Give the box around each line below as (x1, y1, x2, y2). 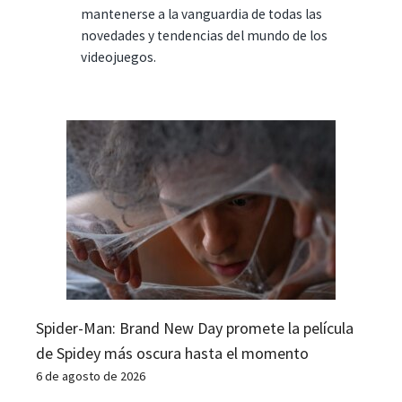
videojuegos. (81, 48, 156, 66)
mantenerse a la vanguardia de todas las (81, 4, 322, 22)
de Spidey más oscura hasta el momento (36, 342, 309, 363)
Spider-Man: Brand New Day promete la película (36, 317, 354, 338)
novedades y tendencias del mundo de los (81, 26, 328, 44)
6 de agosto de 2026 (36, 367, 145, 384)
